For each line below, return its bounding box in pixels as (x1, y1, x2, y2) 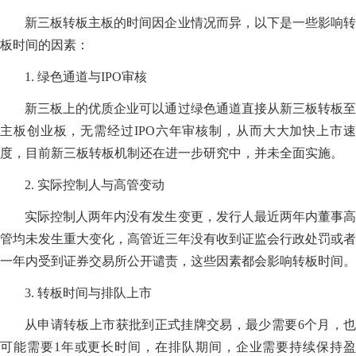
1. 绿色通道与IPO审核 (25, 70, 148, 84)
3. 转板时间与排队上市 (25, 286, 153, 300)
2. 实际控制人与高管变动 (25, 178, 165, 192)
